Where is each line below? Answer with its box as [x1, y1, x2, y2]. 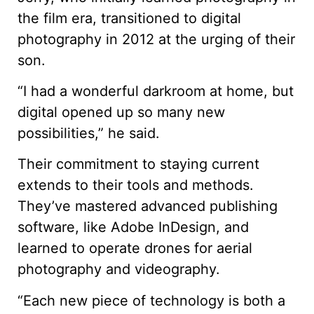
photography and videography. [18, 261, 220, 278]
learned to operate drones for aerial [18, 240, 252, 257]
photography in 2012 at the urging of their [18, 30, 295, 48]
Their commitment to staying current [18, 156, 259, 173]
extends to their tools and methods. [18, 177, 254, 194]
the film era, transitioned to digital [18, 9, 241, 27]
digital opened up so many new [18, 103, 225, 121]
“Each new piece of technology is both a [18, 292, 285, 309]
